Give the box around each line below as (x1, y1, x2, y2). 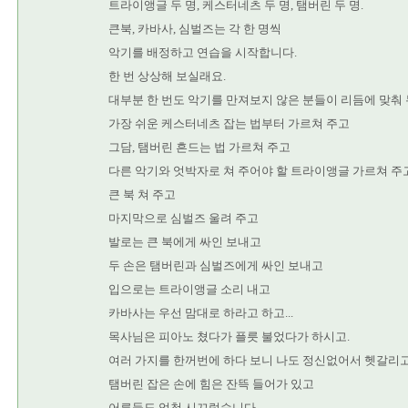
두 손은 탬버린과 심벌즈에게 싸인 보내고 (108, 259, 323, 272)
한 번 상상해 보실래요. (108, 69, 226, 83)
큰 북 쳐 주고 (108, 188, 176, 201)
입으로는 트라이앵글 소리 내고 (108, 282, 270, 296)
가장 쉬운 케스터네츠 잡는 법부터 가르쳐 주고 (108, 117, 350, 130)
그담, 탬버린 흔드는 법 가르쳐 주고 (108, 140, 291, 154)
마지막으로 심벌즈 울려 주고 (108, 211, 259, 225)
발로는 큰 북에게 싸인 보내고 (108, 235, 261, 249)
